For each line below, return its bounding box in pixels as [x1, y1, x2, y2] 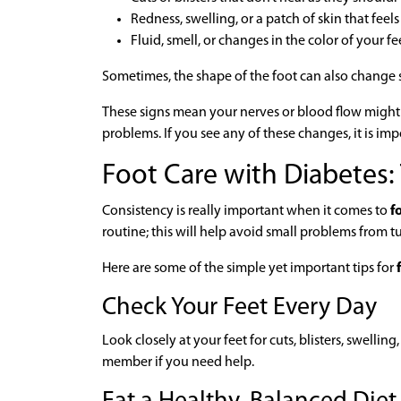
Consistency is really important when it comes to [102, 203, 388, 218]
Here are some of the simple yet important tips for [102, 260, 394, 276]
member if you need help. [102, 354, 254, 370]
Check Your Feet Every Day [102, 294, 377, 320]
